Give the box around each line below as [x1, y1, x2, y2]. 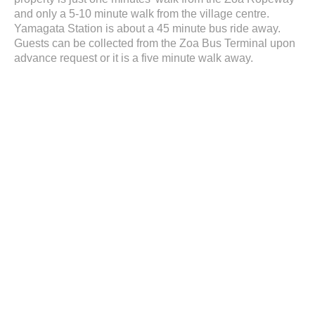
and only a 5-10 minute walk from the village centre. [14, 8, 269, 20]
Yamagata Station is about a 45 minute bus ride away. [14, 22, 281, 35]
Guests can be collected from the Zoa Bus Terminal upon [14, 37, 295, 50]
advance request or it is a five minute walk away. [14, 52, 253, 65]
